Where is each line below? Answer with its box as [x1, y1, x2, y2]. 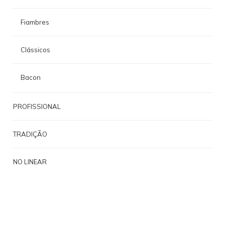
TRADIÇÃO [13, 130, 47, 139]
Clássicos [21, 46, 50, 54]
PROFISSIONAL [13, 102, 61, 111]
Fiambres [21, 18, 49, 27]
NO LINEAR [13, 158, 47, 166]
